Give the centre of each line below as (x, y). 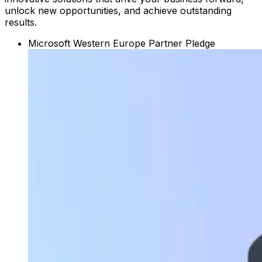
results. (21, 23)
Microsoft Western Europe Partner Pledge (122, 44)
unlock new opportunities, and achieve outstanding (118, 11)
